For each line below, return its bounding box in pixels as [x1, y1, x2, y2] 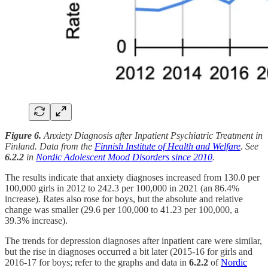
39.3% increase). [5, 215, 70, 226]
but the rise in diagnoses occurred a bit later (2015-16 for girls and [5, 246, 252, 257]
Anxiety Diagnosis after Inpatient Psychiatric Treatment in [41, 130, 263, 141]
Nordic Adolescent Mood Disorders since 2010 [36, 151, 212, 162]
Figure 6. [5, 130, 41, 141]
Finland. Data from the [5, 141, 95, 151]
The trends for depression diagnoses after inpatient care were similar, [5, 235, 262, 246]
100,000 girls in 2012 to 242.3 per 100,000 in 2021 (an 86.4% [5, 182, 239, 193]
